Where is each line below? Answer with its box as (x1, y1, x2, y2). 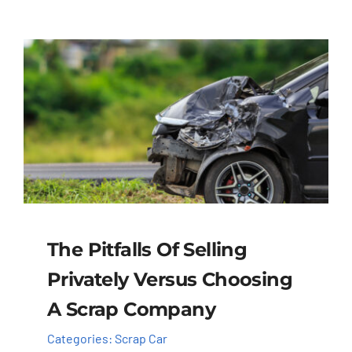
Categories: (46, 331, 115, 346)
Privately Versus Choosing (46, 267, 292, 291)
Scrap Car (114, 331, 167, 346)
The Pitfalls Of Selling (46, 237, 247, 261)
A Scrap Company (46, 297, 215, 321)
